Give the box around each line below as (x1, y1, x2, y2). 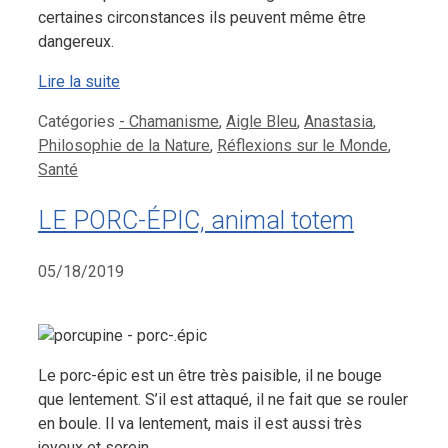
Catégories (38, 111, 119, 131)
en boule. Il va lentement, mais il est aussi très (38, 414, 362, 434)
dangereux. (38, 31, 114, 51)
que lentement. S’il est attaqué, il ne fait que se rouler (38, 390, 408, 410)
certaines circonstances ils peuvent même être (38, 7, 366, 27)
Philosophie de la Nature (38, 135, 210, 155)
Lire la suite (38, 71, 120, 91)
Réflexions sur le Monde (217, 135, 388, 155)
